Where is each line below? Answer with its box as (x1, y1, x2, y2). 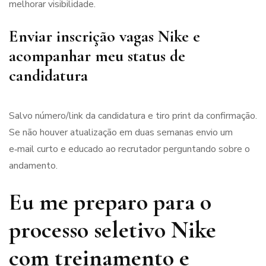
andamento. (9, 159, 58, 173)
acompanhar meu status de (9, 46, 185, 66)
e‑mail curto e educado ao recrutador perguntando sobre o (9, 142, 250, 156)
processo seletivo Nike (9, 216, 216, 245)
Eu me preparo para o (9, 188, 211, 217)
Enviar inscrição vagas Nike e (9, 26, 200, 47)
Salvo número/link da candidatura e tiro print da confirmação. (9, 109, 257, 123)
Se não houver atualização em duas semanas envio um (9, 126, 233, 140)
